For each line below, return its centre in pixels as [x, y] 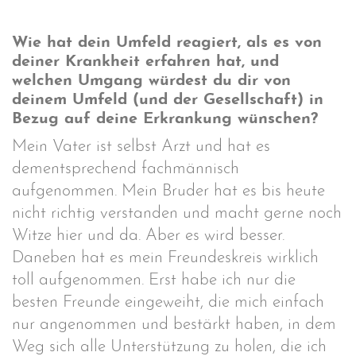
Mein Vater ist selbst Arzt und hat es [141, 147]
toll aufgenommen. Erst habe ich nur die [154, 280]
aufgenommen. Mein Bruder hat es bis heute [168, 191]
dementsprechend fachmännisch [126, 169]
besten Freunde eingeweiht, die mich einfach [168, 302]
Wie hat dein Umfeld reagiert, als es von [167, 43]
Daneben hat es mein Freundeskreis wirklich [165, 258]
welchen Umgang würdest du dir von [151, 81]
